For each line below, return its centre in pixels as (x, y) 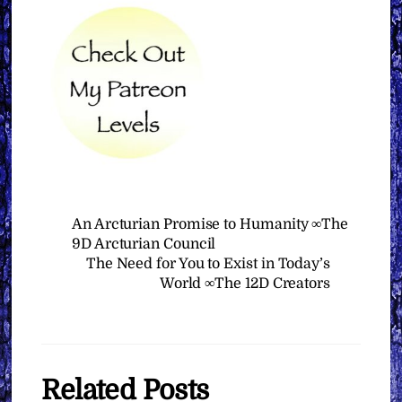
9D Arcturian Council (144, 244)
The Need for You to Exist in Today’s (208, 263)
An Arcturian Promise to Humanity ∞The (210, 224)
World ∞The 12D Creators (245, 283)
